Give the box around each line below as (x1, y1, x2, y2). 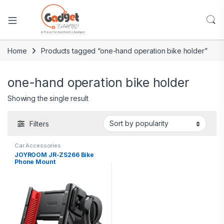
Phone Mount (14, 158, 55, 165)
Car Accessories (14, 142, 61, 149)
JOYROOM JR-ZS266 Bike (14, 151, 94, 158)
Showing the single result (7, 93, 88, 102)
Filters (29, 119, 49, 128)
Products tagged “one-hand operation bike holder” (41, 46, 207, 55)
